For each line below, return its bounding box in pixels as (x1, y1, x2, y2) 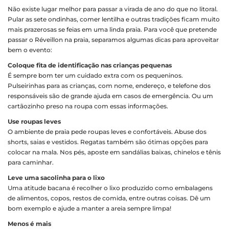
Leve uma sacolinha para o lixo (8, 174, 105, 181)
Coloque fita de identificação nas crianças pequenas (8, 61, 172, 69)
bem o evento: (8, 46, 52, 54)
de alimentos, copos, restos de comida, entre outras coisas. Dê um (8, 194, 211, 202)
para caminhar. (8, 158, 54, 166)
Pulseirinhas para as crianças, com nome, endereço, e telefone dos (8, 82, 211, 89)
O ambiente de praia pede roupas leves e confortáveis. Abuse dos (8, 128, 207, 135)
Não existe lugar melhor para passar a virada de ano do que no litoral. (8, 5, 218, 13)
